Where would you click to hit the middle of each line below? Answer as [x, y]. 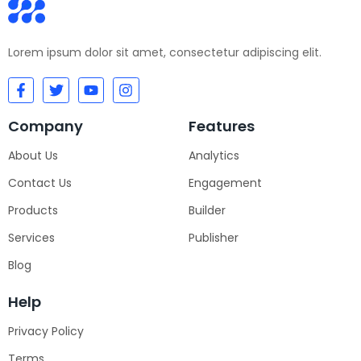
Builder [207, 210]
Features [222, 126]
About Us [33, 156]
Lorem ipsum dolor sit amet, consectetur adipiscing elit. [165, 52]
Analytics [214, 156]
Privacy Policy [46, 331]
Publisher [214, 238]
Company [46, 126]
